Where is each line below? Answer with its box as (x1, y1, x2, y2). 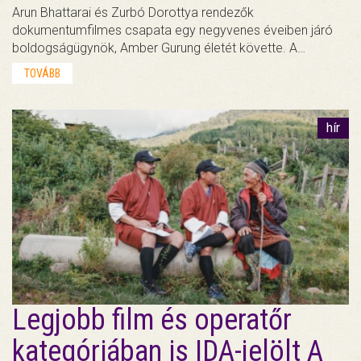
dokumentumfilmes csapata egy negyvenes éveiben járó (12, 22, 333, 38)
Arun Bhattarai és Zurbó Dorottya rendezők (12, 4, 254, 20)
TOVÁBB (24, 66, 60, 80)
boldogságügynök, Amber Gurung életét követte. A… (12, 39, 305, 56)
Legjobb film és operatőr (12, 303, 292, 338)
